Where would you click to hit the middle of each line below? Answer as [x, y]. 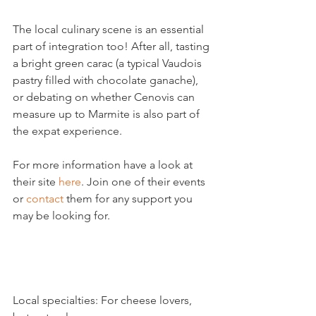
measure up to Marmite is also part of [108, 114]
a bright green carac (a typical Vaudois [109, 63]
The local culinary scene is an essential [110, 29]
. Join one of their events [145, 181]
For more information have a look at [104, 164]
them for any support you [129, 198]
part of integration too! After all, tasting [113, 46]
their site [36, 181]
